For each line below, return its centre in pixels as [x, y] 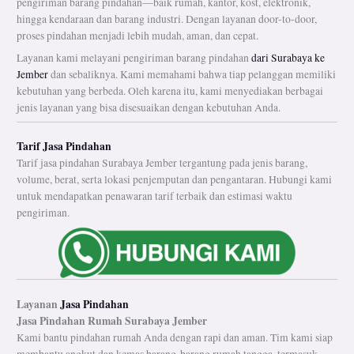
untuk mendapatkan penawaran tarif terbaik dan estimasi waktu [155, 196]
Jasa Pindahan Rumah [71, 320]
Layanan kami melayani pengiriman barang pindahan [134, 58]
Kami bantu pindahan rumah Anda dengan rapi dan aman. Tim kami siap [175, 337]
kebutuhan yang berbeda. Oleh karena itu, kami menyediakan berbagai [170, 91]
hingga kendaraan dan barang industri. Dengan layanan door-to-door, [167, 19]
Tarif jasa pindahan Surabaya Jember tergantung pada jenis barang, [162, 163]
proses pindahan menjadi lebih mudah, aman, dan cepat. [138, 36]
